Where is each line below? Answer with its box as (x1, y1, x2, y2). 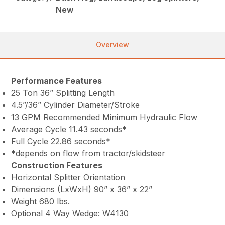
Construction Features (11, 160, 103, 171)
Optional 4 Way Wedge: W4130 (11, 208, 129, 219)
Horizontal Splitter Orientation (11, 172, 126, 183)
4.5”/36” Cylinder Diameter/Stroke (11, 100, 140, 110)
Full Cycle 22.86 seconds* (11, 136, 111, 147)
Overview (96, 40, 129, 49)
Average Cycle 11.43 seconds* (11, 124, 127, 135)
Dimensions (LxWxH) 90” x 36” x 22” (11, 184, 153, 195)
